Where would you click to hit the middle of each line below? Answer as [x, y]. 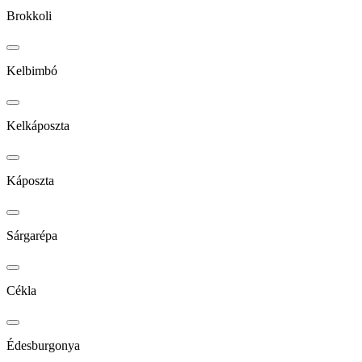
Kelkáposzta [38, 126]
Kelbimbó [32, 71]
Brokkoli [29, 16]
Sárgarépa [32, 236]
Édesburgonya [43, 346]
